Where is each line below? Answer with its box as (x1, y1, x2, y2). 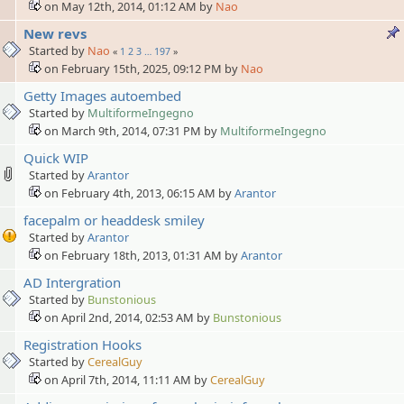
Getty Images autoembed (23, 86, 181, 105)
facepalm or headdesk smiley (23, 210, 205, 229)
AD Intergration (23, 272, 121, 291)
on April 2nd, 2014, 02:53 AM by (41, 308, 213, 326)
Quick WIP (23, 148, 88, 167)
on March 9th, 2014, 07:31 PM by (41, 122, 220, 139)
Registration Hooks (23, 335, 142, 353)
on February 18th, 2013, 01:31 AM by (41, 246, 241, 263)
